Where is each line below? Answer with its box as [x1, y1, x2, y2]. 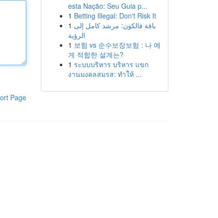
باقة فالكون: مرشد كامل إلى [73, 20, 156, 30]
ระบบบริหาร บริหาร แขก [73, 59, 148, 69]
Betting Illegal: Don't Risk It [73, 11, 156, 20]
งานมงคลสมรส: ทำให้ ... [68, 69, 142, 79]
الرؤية [68, 30, 85, 40]
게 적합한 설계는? [68, 50, 124, 59]
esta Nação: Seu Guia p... [68, 1, 147, 11]
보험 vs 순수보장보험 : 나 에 [73, 40, 161, 50]
